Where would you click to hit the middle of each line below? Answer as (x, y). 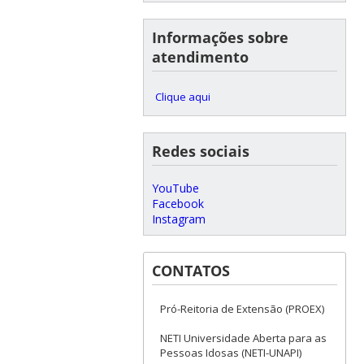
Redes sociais (200, 151)
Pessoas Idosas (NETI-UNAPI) (230, 352)
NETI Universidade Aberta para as (243, 338)
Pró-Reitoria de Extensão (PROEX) (242, 308)
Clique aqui (182, 96)
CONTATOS (191, 270)
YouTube (175, 188)
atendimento (200, 56)
